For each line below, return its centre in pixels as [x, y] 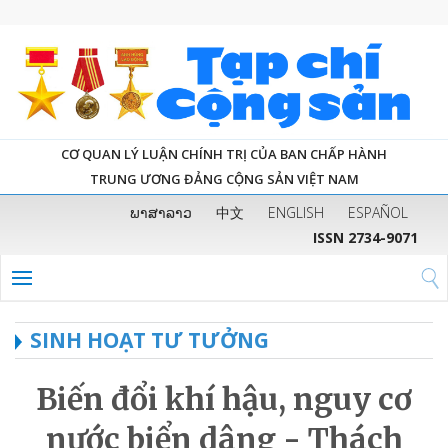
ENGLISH [296, 212]
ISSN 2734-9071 [365, 237]
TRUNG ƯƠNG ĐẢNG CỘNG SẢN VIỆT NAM [224, 178]
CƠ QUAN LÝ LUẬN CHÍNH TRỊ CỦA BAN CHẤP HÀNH [224, 153]
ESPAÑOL [378, 212]
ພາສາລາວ [161, 212]
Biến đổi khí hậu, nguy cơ [224, 398]
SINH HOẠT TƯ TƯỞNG [149, 339]
